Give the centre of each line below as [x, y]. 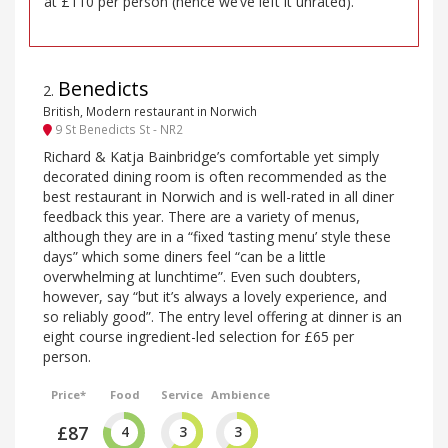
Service [181, 394]
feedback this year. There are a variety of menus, [201, 216]
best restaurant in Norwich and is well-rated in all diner [218, 196]
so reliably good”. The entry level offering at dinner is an [222, 316]
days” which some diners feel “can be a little [184, 256]
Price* [69, 394]
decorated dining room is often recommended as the [215, 176]
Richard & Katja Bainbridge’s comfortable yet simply [211, 156]
